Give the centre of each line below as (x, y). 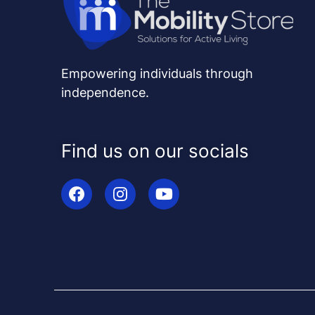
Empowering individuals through (157, 74)
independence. (105, 93)
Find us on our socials (155, 151)
